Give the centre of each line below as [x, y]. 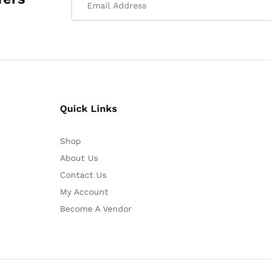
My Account [84, 192]
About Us [79, 158]
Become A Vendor [96, 209]
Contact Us [83, 175]
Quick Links [88, 109]
